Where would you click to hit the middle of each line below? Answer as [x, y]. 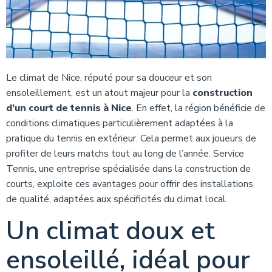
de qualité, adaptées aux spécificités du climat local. [117, 199]
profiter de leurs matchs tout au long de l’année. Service [125, 154]
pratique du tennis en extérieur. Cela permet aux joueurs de [131, 138]
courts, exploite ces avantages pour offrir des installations [130, 184]
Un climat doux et [110, 231]
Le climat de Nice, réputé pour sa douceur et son [109, 78]
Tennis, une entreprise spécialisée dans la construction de [128, 169]
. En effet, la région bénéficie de [199, 108]
